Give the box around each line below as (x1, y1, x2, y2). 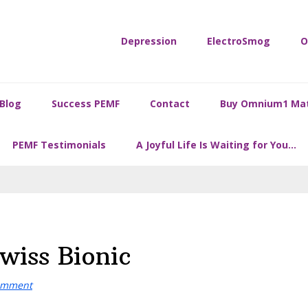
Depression (121, 34, 177, 47)
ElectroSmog (207, 34, 270, 47)
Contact (149, 97, 190, 110)
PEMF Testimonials (12, 138, 106, 151)
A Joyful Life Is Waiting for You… (135, 138, 296, 151)
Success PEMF (51, 97, 120, 110)
